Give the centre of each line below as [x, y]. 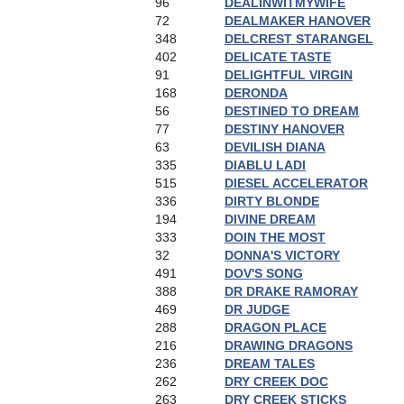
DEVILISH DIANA [275, 147]
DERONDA [256, 93]
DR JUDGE [257, 309]
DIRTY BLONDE [272, 201]
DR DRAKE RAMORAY [291, 291]
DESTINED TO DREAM [292, 111]
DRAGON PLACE [275, 327]
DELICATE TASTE [278, 57]
